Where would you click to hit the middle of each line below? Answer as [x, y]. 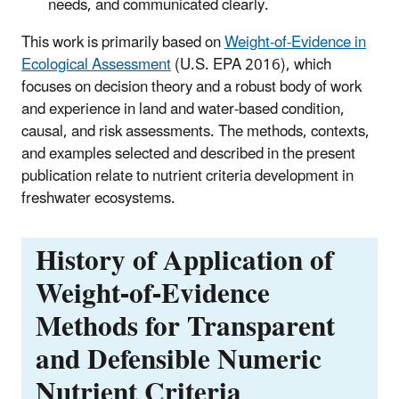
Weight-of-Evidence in [295, 42]
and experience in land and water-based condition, [183, 109]
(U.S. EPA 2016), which [251, 65]
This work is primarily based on [123, 42]
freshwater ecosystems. [98, 198]
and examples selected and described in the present [188, 154]
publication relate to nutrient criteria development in [187, 176]
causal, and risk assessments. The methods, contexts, [195, 131]
